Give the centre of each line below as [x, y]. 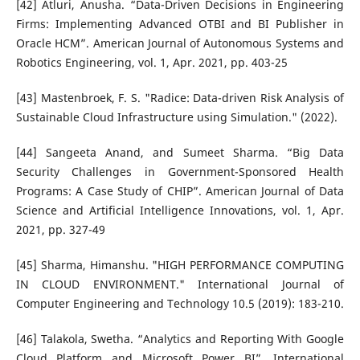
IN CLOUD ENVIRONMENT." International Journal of [180, 284]
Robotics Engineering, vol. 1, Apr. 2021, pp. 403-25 [151, 62]
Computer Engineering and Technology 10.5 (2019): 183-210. [180, 303]
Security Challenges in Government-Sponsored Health [180, 171]
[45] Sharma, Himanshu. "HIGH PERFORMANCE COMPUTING [180, 264]
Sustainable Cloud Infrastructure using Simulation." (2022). [176, 117]
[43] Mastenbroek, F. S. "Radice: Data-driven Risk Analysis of [180, 97]
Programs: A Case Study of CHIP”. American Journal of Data [180, 190]
